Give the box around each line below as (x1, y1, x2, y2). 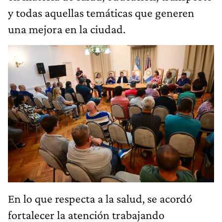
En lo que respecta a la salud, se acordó (8, 192, 192, 206)
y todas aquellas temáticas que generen (8, 6, 194, 20)
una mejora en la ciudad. (8, 22, 125, 36)
